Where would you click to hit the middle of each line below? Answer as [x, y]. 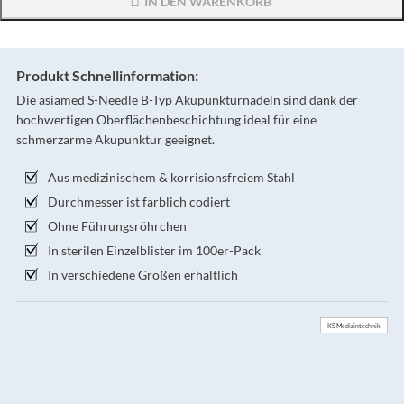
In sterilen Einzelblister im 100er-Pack [154, 250]
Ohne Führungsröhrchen [117, 225]
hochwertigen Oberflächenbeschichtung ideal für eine [166, 119]
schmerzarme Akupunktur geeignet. [115, 139]
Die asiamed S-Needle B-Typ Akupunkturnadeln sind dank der [187, 99]
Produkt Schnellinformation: [107, 75]
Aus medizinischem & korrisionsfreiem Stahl [171, 177]
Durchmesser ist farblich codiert [139, 201]
